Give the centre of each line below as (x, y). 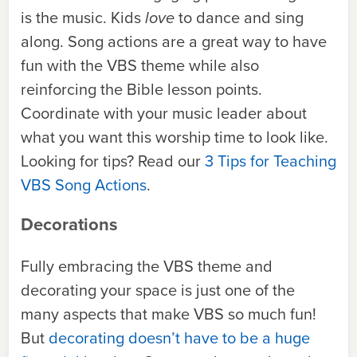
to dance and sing (239, 18)
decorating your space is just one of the (158, 290)
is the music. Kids (83, 18)
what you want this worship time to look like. (175, 137)
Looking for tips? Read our (113, 161)
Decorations (69, 224)
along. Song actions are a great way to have (174, 41)
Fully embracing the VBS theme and (147, 266)
